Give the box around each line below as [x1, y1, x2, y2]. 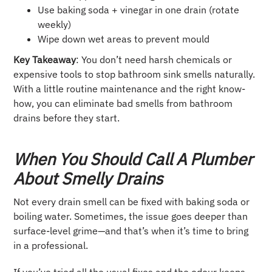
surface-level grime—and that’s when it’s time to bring [13, 225, 249, 237]
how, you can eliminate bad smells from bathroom [13, 97, 233, 110]
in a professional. [13, 239, 89, 252]
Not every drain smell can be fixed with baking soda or [13, 195, 250, 208]
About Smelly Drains [13, 168, 163, 189]
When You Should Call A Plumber [13, 148, 253, 170]
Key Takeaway [13, 53, 76, 66]
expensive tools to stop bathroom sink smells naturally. [13, 68, 256, 81]
